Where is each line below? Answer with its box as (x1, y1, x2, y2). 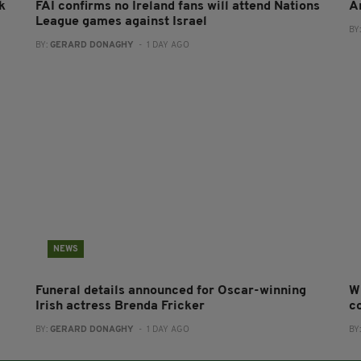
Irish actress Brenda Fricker (35, 299, 205, 313)
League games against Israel (35, 15, 207, 28)
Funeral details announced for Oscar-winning (35, 284, 306, 297)
